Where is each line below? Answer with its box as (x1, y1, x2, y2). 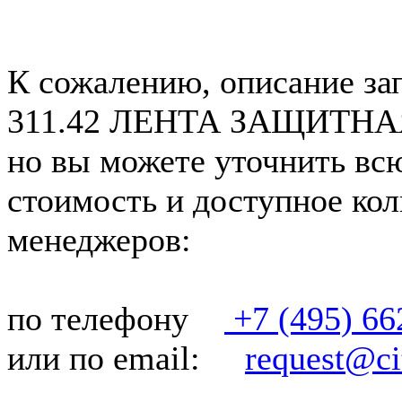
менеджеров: (7, 220, 191, 258)
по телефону (7, 299, 224, 337)
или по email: (7, 338, 245, 377)
